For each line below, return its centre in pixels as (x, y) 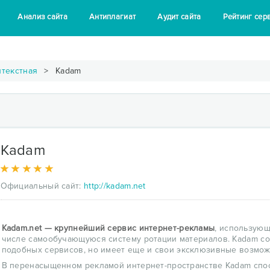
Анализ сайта (42, 17)
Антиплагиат (112, 17)
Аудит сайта (179, 17)
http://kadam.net (115, 186)
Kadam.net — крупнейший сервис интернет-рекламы (108, 228)
